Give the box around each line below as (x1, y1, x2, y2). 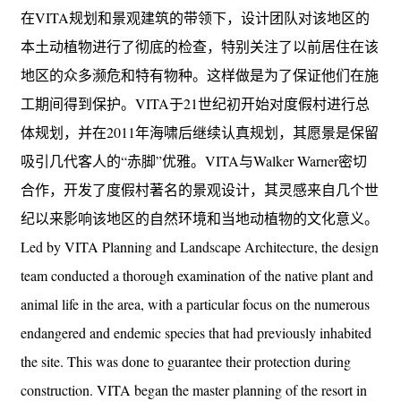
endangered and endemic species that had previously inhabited (21, 322, 371, 342)
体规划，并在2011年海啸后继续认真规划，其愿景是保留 (21, 122, 379, 141)
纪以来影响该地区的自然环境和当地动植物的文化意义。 (21, 208, 379, 227)
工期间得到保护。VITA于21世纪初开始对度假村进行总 (21, 93, 370, 113)
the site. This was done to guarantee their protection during (21, 351, 351, 371)
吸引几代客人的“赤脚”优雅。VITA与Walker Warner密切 (21, 150, 367, 170)
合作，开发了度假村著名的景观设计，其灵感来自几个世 (21, 179, 379, 199)
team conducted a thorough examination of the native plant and (21, 265, 373, 285)
